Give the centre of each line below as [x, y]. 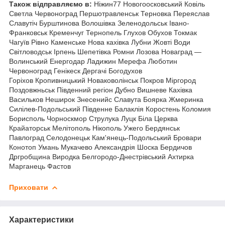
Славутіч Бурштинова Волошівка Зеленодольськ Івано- [99, 23]
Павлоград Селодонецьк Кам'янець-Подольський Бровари [105, 138]
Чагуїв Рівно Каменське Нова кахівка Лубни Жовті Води [100, 42]
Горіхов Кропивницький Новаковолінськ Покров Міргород [102, 81]
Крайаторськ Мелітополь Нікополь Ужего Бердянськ [94, 128]
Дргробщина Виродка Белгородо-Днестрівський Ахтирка [101, 157]
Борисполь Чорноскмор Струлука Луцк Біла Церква [93, 119]
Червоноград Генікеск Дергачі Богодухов [76, 71]
